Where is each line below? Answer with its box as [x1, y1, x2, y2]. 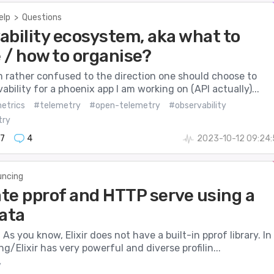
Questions [21, 12, 62, 23]
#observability [168, 100, 226, 111]
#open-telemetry [89, 100, 160, 111]
